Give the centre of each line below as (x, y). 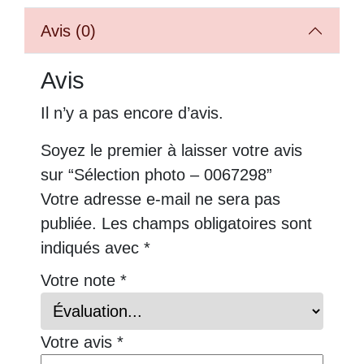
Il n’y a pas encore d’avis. (132, 113)
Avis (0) (68, 31)
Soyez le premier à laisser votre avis (171, 150)
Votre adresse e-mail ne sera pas (160, 199)
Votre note (80, 280)
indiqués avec (92, 248)
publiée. (69, 223)
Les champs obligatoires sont (207, 223)
